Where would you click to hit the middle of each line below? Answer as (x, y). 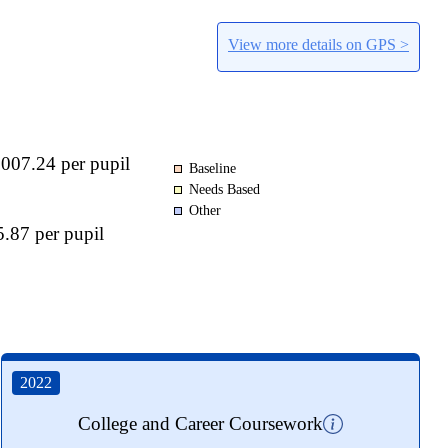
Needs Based (224, 189)
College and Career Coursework (201, 424)
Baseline (212, 167)
